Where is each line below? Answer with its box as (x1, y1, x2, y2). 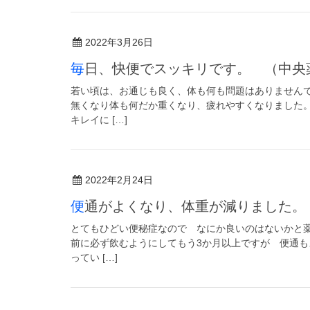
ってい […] (71, 251, 118, 263)
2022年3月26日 (85, 37, 153, 48)
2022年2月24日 (85, 174, 153, 185)
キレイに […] (71, 113, 127, 125)
